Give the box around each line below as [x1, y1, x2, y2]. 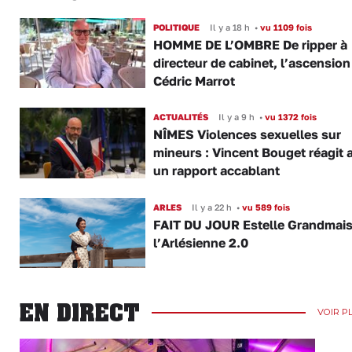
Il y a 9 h [218, 112, 255, 123]
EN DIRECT [20, 299, 140, 327]
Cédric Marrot [152, 72, 235, 89]
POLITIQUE [152, 21, 200, 32]
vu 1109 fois [257, 21, 312, 32]
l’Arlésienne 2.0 [152, 234, 248, 251]
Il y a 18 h [209, 21, 250, 32]
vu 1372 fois [262, 112, 317, 123]
